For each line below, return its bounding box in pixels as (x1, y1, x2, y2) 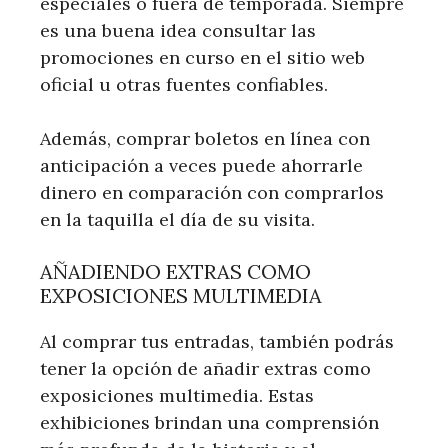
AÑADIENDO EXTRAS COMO (40, 258, 311, 284)
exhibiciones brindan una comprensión (40, 410, 379, 434)
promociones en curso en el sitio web (40, 45, 365, 69)
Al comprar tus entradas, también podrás (40, 329, 394, 353)
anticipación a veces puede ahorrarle (40, 153, 363, 177)
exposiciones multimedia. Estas (40, 383, 314, 407)
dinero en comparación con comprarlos (40, 180, 384, 204)
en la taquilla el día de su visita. (40, 207, 315, 231)
